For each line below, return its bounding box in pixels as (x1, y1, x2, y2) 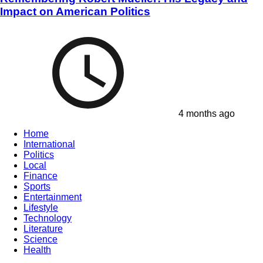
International (23, 139, 75, 150)
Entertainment (23, 192, 82, 203)
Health (23, 245, 51, 255)
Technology (23, 213, 72, 224)
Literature (23, 224, 63, 234)
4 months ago (176, 109, 235, 119)
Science (23, 234, 58, 245)
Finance (23, 171, 58, 181)
